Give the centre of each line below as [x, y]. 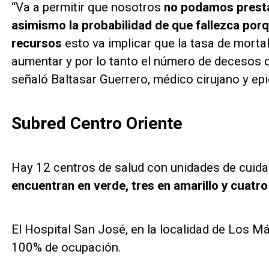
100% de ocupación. [66, 247]
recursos [36, 44]
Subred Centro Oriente [97, 124]
